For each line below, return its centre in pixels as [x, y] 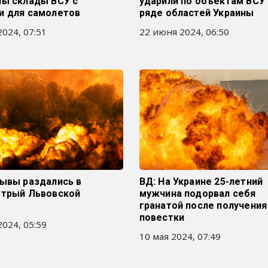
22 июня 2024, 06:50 [184, 32]
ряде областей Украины [197, 13]
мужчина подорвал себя [197, 194]
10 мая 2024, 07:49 [180, 236]
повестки [162, 217]
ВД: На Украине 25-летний [201, 182]
